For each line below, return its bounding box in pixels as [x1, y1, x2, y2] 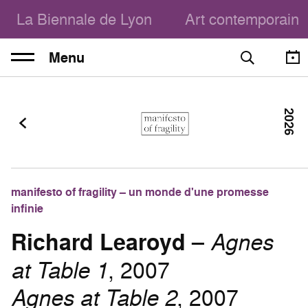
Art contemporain [185, 8, 299, 30]
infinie [11, 201, 43, 217]
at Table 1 [11, 255, 108, 285]
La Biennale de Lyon [16, 8, 152, 30]
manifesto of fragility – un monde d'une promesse [11, 184, 269, 200]
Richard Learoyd [11, 227, 186, 258]
